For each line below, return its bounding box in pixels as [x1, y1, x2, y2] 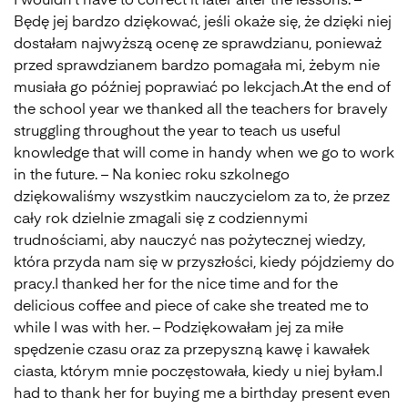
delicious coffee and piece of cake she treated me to [14, 300, 369, 314]
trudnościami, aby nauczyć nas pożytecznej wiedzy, [14, 234, 365, 249]
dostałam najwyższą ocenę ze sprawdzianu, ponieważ [14, 37, 382, 52]
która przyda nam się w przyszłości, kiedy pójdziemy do [14, 256, 394, 270]
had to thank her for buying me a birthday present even [14, 387, 391, 402]
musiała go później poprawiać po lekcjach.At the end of [14, 81, 391, 96]
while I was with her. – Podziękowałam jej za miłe [14, 321, 343, 336]
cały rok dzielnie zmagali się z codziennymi [14, 212, 308, 227]
